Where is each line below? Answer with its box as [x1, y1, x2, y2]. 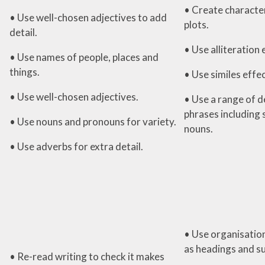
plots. [183, 18, 209, 31]
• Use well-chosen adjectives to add [9, 11, 167, 24]
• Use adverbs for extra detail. [9, 140, 143, 153]
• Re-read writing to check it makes [9, 250, 164, 263]
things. [9, 65, 40, 78]
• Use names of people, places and [9, 50, 159, 63]
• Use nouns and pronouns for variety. [9, 115, 176, 128]
